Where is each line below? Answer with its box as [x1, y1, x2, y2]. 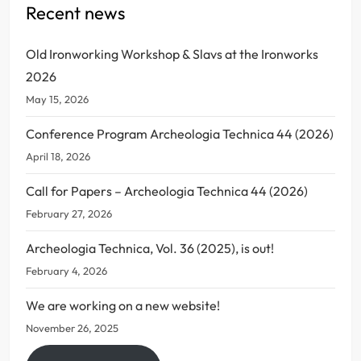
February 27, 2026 [26, 206, 112, 220]
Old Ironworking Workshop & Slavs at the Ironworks [26, 45, 318, 62]
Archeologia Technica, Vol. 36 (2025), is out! [26, 239, 274, 256]
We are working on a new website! [26, 297, 220, 313]
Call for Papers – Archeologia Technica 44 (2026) [26, 182, 308, 199]
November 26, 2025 [26, 321, 118, 334]
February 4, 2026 [26, 263, 107, 277]
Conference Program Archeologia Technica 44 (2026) [26, 125, 334, 142]
